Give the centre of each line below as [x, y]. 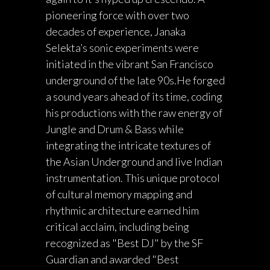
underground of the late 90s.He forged [135, 80]
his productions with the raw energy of [134, 113]
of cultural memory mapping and [119, 194]
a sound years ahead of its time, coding [134, 97]
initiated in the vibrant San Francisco [130, 64]
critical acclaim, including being [118, 227]
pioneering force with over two [118, 15]
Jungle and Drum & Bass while [115, 129]
